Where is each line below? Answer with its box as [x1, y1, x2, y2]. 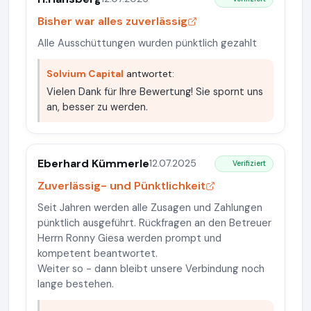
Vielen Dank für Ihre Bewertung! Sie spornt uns [47, 85, 263, 98]
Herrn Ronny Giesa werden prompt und [37, 230, 221, 245]
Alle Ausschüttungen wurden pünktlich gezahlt [37, 35, 257, 50]
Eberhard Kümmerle [37, 155, 149, 171]
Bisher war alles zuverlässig [37, 13, 187, 28]
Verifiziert [233, 158, 266, 168]
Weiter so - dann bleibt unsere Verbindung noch [37, 261, 264, 276]
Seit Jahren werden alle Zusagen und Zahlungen [37, 200, 262, 215]
